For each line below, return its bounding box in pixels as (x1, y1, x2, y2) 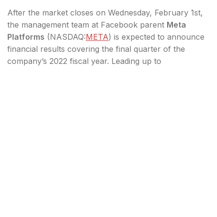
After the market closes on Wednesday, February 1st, (7, 7, 203, 17)
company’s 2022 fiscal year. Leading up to (7, 56, 161, 66)
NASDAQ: (50, 31, 86, 42)
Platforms (7, 31, 45, 42)
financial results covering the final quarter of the (7, 44, 185, 54)
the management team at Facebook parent (7, 19, 167, 30)
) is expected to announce (108, 31, 204, 42)
